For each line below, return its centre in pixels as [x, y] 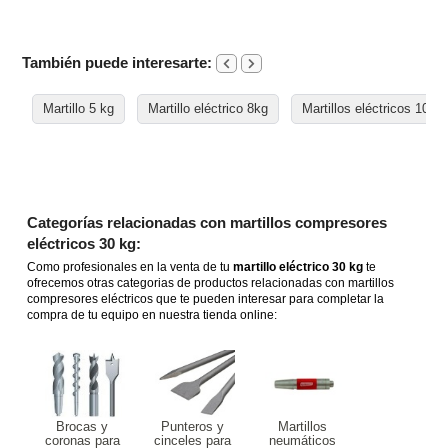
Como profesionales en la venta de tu [130, 267]
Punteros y [192, 427]
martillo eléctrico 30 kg [298, 267]
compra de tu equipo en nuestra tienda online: [152, 315]
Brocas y [82, 427]
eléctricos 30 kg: [84, 244]
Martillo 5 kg [79, 109]
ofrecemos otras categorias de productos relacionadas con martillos [211, 283]
